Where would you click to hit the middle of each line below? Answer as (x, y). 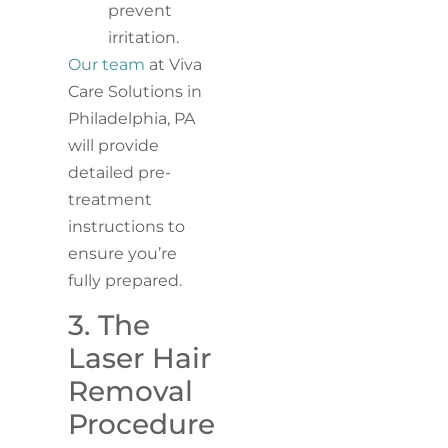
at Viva (174, 65)
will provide (114, 146)
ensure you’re (123, 254)
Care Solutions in (135, 92)
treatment (110, 200)
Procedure (142, 423)
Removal (131, 390)
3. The (109, 324)
